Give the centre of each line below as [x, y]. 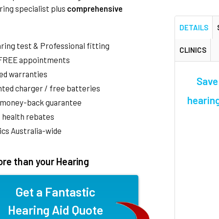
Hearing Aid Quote [56, 210]
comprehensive [95, 8]
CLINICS [193, 50]
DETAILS [194, 27]
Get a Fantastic [56, 192]
